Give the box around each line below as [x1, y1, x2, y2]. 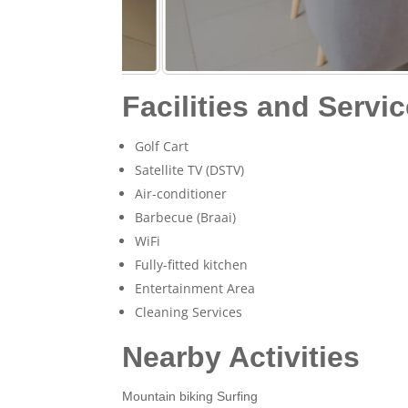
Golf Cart [135, 138, 189, 156]
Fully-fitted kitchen [135, 256, 249, 274]
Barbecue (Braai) [135, 209, 237, 227]
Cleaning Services [135, 303, 243, 321]
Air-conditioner [135, 185, 228, 203]
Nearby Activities [122, 341, 361, 374]
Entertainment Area [135, 280, 256, 298]
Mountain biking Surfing [122, 389, 259, 404]
